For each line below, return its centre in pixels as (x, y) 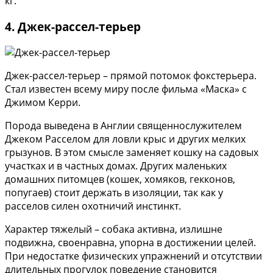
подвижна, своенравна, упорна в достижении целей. (130, 242)
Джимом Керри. (43, 102)
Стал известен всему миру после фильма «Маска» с (126, 89)
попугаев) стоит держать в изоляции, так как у (114, 192)
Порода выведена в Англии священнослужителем (123, 125)
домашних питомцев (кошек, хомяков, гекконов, (120, 179)
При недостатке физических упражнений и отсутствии (133, 256)
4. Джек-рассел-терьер (73, 26)
